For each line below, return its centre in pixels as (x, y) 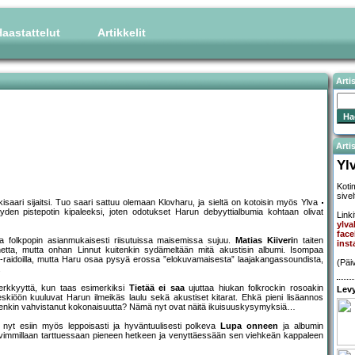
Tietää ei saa (157, 288)
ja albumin (301, 326)
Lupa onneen (250, 326)
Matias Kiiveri (265, 240)
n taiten (308, 240)
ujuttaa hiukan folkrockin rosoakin (254, 288)
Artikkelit (122, 32)
